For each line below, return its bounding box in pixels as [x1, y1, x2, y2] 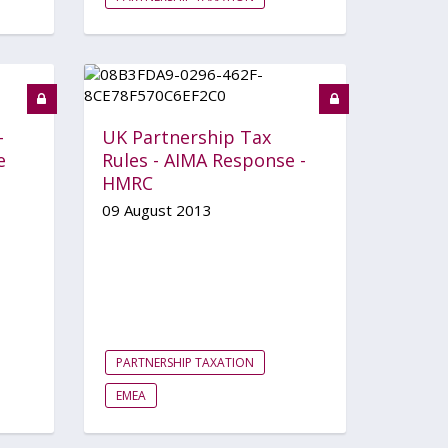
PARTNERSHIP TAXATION [115, 353, 254, 371]
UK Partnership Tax [101, 124, 271, 149]
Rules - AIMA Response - [101, 147, 306, 172]
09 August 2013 [101, 199, 212, 220]
